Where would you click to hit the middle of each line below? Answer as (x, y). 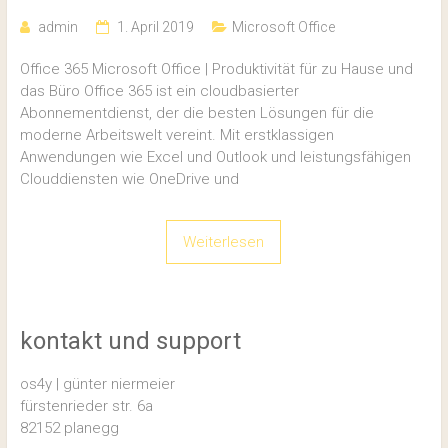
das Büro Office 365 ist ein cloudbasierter (159, 90)
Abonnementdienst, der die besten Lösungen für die (196, 112)
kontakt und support (130, 340)
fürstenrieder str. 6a (86, 405)
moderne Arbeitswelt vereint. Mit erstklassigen (176, 134)
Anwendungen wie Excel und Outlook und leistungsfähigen (215, 156)
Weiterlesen (224, 241)
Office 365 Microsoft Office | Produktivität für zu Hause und (216, 68)
